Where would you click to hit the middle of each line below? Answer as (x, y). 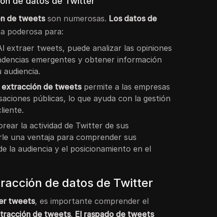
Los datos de (133, 18)
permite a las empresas (126, 86)
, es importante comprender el (92, 201)
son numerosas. (77, 18)
